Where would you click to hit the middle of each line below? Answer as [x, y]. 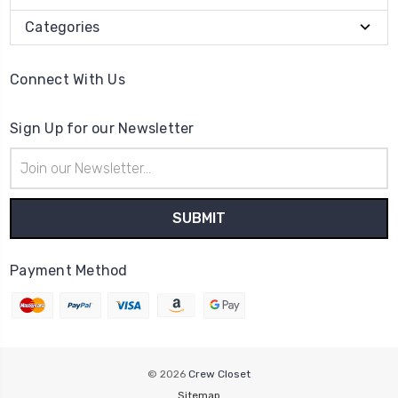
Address [33, 176]
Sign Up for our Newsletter [102, 129]
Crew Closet [219, 374]
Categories [63, 28]
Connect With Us [68, 80]
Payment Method [69, 271]
